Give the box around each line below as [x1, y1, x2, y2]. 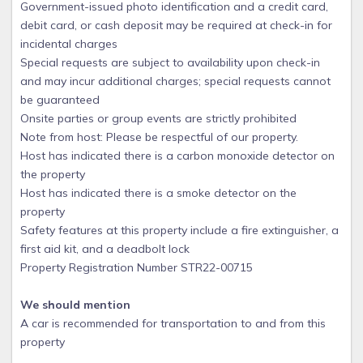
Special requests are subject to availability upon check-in [20, 55, 320, 70]
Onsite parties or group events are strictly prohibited [20, 111, 297, 126]
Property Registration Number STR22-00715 [20, 260, 253, 275]
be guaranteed [20, 92, 100, 107]
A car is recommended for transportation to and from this [20, 316, 326, 331]
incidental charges [20, 36, 117, 51]
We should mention [20, 297, 130, 312]
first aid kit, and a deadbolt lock [20, 241, 190, 256]
